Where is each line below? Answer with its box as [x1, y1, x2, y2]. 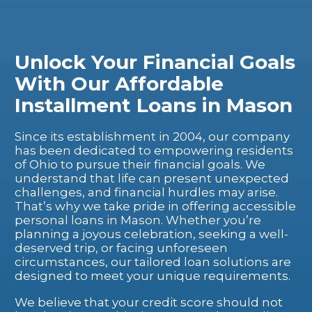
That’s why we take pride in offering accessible [15, 198, 296, 213]
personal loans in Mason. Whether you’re [15, 212, 261, 227]
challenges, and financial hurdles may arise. [15, 185, 278, 199]
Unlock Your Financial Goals [15, 50, 295, 74]
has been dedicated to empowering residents [15, 143, 293, 157]
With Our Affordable [15, 72, 224, 95]
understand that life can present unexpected [15, 171, 289, 185]
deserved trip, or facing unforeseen [15, 240, 228, 255]
